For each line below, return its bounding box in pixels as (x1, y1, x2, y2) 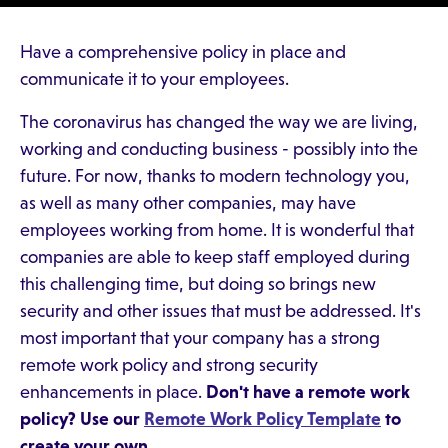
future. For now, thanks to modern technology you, (20, 166, 410, 186)
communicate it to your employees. (20, 69, 289, 89)
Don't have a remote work (206, 382, 410, 402)
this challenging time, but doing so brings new (20, 274, 376, 294)
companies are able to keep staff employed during (20, 247, 410, 267)
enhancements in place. (20, 382, 206, 402)
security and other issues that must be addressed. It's (20, 301, 421, 321)
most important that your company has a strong (20, 328, 380, 348)
